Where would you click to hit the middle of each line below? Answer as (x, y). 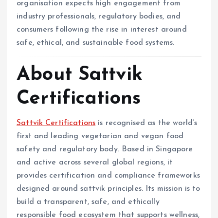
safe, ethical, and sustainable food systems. (96, 43)
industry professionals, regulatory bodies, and (99, 17)
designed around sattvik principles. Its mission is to (109, 189)
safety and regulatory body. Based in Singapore (105, 149)
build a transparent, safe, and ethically (88, 202)
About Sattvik (80, 75)
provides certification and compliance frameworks (108, 175)
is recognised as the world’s (146, 123)
